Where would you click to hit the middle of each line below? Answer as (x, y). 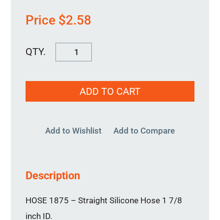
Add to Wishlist (73, 131)
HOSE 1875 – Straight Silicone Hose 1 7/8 (104, 200)
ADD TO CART (110, 91)
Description (53, 176)
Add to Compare (144, 131)
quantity (70, 82)
